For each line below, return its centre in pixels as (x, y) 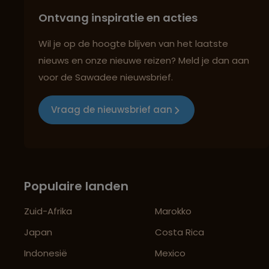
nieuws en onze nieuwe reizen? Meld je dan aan (144, 60)
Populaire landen (76, 186)
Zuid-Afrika (48, 211)
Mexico (171, 253)
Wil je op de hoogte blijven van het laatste (133, 43)
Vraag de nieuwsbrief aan (112, 110)
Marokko (174, 211)
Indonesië (46, 253)
